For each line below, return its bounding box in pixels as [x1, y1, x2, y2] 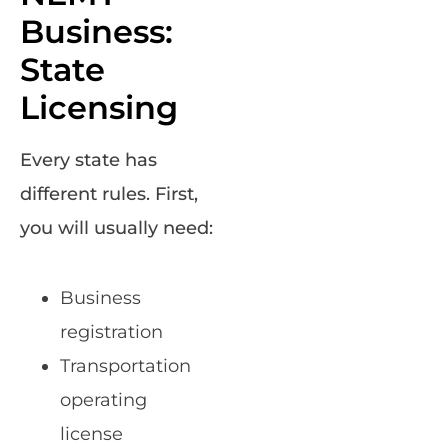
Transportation [60, 355, 191, 378]
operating [60, 389, 147, 412]
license [60, 423, 123, 446]
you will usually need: [20, 217, 213, 240]
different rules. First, [20, 183, 198, 206]
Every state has [20, 149, 157, 172]
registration [60, 321, 163, 344]
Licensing [20, 88, 178, 128]
